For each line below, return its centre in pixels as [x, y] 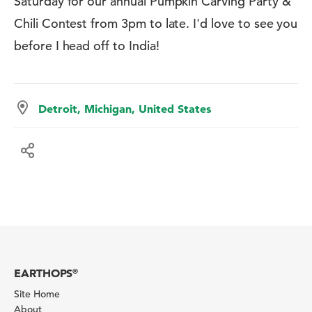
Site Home [37, 294]
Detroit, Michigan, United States [125, 109]
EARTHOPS [44, 273]
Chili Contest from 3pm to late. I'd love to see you [156, 23]
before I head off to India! [87, 46]
